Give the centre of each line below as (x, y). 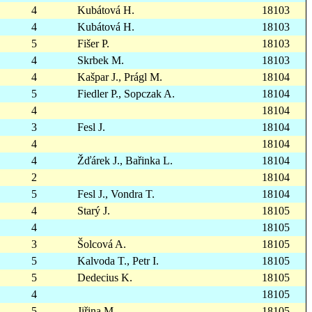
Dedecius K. (105, 278)
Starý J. (94, 211)
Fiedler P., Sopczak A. (126, 94)
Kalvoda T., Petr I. (118, 261)
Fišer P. (93, 44)
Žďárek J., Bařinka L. (125, 161)
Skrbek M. (101, 60)
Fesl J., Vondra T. (116, 194)
